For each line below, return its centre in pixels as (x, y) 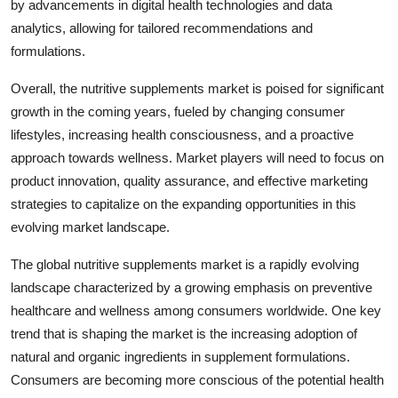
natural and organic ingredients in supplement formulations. (180, 356)
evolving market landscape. (90, 227)
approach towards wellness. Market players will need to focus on (197, 157)
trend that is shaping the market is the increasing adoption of (184, 333)
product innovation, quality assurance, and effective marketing (189, 180)
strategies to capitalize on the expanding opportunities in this (183, 203)
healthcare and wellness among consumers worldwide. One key (196, 310)
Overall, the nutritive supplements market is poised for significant (197, 88)
